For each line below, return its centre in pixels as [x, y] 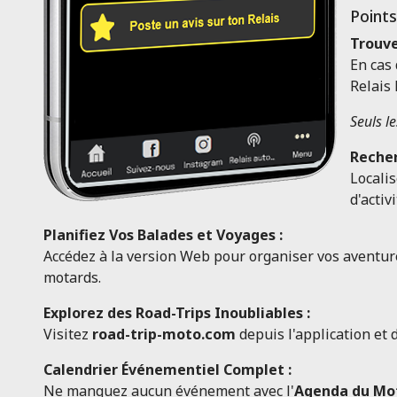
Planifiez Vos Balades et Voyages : [163, 235]
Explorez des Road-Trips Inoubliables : [176, 313]
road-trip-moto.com [163, 334]
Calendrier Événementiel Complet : [167, 370]
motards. [72, 277]
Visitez [67, 334]
